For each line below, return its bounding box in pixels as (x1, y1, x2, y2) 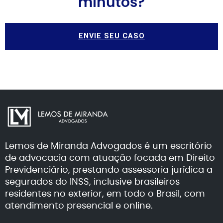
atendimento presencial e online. (5, 199, 153, 212)
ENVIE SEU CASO (78, 31, 145, 40)
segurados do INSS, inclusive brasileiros (5, 175, 180, 188)
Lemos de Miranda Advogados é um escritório (5, 139, 212, 152)
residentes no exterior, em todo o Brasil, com (5, 187, 205, 200)
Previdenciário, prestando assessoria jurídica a (5, 163, 213, 176)
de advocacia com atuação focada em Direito (5, 151, 215, 164)
